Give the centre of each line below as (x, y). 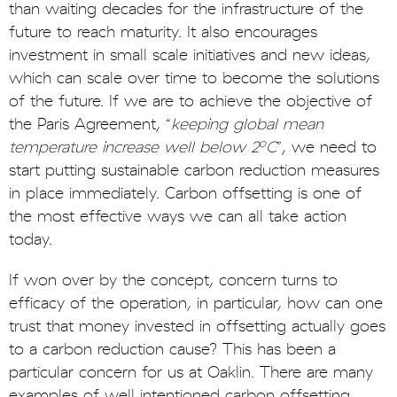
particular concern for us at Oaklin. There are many (191, 373)
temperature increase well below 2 (134, 148)
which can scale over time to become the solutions (194, 79)
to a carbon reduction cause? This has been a (172, 350)
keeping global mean (247, 125)
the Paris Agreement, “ (90, 125)
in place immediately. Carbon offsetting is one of (185, 194)
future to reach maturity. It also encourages (163, 33)
